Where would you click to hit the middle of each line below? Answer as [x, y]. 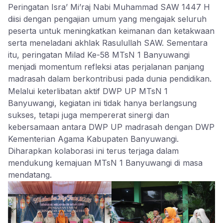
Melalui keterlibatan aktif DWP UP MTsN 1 [88, 91]
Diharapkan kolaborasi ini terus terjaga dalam [93, 151]
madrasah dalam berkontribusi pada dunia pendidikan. [110, 79]
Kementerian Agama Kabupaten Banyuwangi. [93, 139]
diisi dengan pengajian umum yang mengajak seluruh [107, 19]
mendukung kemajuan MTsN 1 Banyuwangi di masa [105, 163]
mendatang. [30, 175]
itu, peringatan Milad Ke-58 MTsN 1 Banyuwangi [99, 55]
